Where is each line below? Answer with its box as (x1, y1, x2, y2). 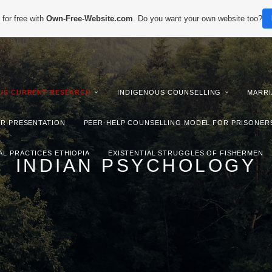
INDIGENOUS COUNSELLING (117, 89, 222, 96)
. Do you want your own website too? (133, 13, 263, 23)
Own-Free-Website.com (46, 13, 134, 23)
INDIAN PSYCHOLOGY (15, 155, 257, 175)
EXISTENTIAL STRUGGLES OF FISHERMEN (107, 149, 263, 157)
